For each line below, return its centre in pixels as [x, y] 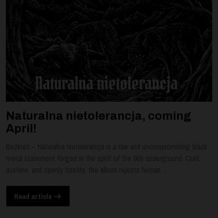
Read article [34, 196]
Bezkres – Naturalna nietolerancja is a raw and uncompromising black [106, 147]
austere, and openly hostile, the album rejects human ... [86, 170]
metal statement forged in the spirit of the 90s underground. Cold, [103, 158]
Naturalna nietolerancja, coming [99, 116]
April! [21, 129]
